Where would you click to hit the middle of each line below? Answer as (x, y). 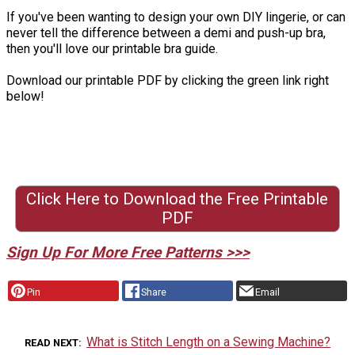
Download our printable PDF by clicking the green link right (168, 80)
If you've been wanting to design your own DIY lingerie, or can (176, 17)
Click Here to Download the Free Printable (177, 199)
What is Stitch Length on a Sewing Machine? (209, 342)
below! (25, 96)
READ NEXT (51, 342)
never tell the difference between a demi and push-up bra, (166, 32)
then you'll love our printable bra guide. (112, 48)
